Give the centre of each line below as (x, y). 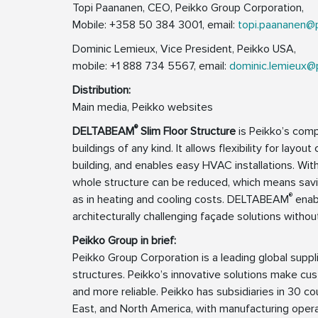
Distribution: (102, 91)
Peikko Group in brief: (124, 241)
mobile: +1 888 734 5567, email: (151, 66)
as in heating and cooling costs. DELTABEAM (181, 200)
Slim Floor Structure (187, 132)
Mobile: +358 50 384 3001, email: (155, 25)
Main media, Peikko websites (143, 108)
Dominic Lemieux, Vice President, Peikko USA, (184, 49)
